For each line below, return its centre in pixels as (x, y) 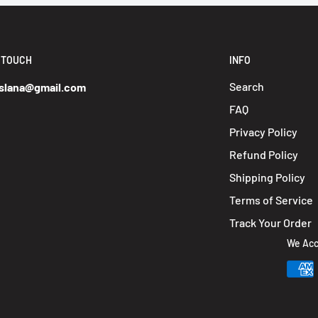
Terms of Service (271, 199)
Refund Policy (263, 154)
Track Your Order (270, 222)
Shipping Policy (267, 177)
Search (246, 86)
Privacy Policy (263, 131)
